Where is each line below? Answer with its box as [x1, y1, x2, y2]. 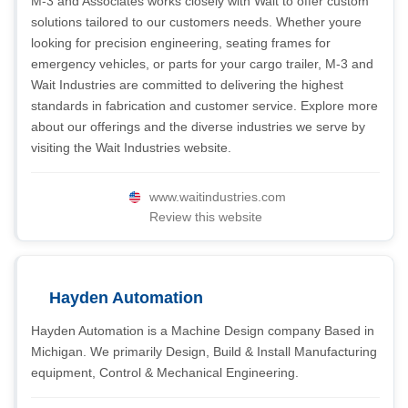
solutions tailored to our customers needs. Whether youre [31, 15, 362, 29]
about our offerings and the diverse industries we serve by [31, 119, 365, 134]
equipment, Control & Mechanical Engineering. [31, 365, 299, 380]
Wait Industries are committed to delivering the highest [31, 77, 343, 92]
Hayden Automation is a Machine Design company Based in [31, 323, 374, 338]
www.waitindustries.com [148, 189, 286, 204]
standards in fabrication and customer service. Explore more [31, 98, 378, 113]
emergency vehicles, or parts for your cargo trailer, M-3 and [31, 56, 373, 71]
